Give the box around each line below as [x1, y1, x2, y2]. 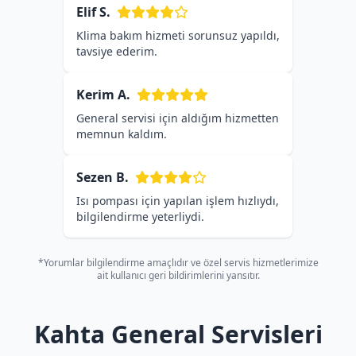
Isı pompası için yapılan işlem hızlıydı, [76, 193, 279, 208]
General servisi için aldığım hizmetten [76, 110, 279, 126]
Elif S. [76, 3, 110, 21]
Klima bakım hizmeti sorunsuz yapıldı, [76, 28, 280, 43]
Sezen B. [76, 168, 129, 186]
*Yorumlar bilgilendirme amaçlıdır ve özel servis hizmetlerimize [37, 256, 319, 269]
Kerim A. [76, 86, 130, 103]
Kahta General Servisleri [33, 318, 323, 350]
